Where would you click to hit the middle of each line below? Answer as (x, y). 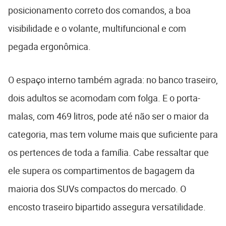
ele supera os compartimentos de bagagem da (101, 171)
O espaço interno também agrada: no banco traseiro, (113, 80)
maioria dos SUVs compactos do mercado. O (97, 189)
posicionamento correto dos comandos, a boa (99, 10)
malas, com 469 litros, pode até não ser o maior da (108, 116)
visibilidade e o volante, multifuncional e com (97, 29)
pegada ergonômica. (49, 47)
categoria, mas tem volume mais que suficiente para (113, 134)
